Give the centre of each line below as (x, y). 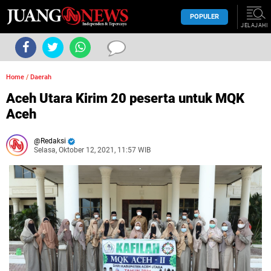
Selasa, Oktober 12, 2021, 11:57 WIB (92, 150)
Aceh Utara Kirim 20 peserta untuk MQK (125, 98)
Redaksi (53, 141)
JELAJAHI (254, 25)
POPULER (204, 16)
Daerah (41, 77)
